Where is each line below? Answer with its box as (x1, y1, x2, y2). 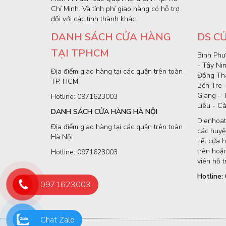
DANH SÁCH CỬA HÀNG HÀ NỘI (50, 106, 157, 117)
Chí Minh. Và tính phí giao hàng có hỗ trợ (50, 4, 180, 14)
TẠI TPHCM (50, 46, 109, 60)
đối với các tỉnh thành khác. (50, 14, 137, 24)
